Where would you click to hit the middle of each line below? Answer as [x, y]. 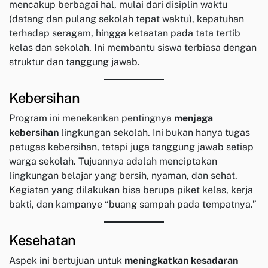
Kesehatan [42, 240]
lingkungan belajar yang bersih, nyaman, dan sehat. [123, 176]
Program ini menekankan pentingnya [92, 118]
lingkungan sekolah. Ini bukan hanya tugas [154, 133]
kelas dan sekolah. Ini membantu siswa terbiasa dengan [133, 48]
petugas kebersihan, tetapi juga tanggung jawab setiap [131, 147]
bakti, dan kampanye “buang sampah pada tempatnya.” [133, 205]
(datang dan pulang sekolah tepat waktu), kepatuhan [127, 19]
